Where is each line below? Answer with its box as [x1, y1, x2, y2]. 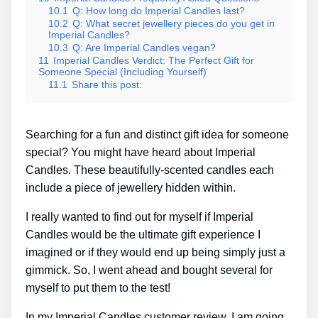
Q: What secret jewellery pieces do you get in [72, 18, 275, 30]
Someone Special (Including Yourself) [38, 66, 207, 78]
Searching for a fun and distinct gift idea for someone [26, 128, 289, 141]
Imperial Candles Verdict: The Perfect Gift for [53, 55, 254, 67]
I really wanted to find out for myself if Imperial [26, 211, 253, 224]
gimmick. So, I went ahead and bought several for [26, 264, 273, 277]
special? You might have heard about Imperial [26, 146, 256, 159]
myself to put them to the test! [26, 282, 170, 295]
